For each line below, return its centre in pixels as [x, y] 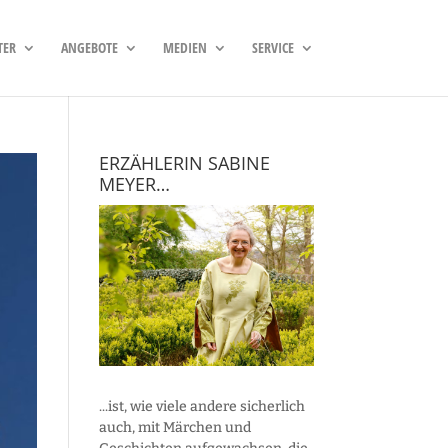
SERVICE [272, 47]
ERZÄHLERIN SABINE [184, 163]
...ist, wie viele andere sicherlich [201, 406]
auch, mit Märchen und [174, 427]
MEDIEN [184, 47]
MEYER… [134, 184]
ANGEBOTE [89, 47]
